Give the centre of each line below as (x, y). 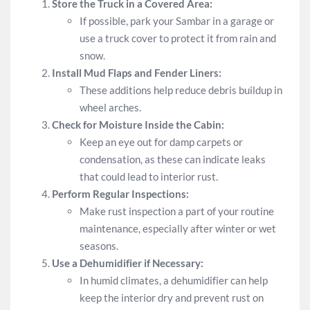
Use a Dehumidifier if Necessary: (128, 263)
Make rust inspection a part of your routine (177, 211)
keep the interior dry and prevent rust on (172, 297)
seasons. (99, 245)
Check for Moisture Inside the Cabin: (138, 124)
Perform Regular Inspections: (120, 193)
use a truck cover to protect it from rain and (178, 38)
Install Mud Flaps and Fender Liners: (137, 72)
